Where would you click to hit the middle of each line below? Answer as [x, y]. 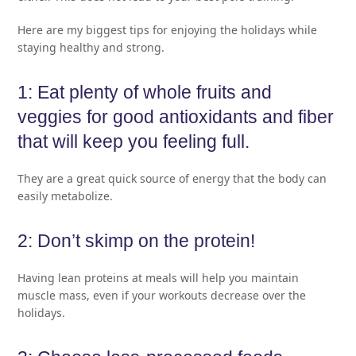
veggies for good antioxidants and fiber [176, 117]
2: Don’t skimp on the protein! [137, 241]
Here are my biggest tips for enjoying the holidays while [168, 29]
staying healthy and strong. [91, 47]
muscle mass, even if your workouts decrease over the [162, 295]
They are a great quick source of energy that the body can [172, 178]
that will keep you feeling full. [134, 141]
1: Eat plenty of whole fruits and [145, 92]
